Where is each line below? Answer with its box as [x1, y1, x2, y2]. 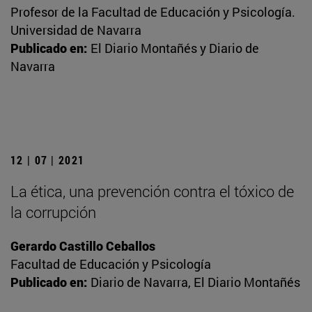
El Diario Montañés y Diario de [91, 40, 259, 57]
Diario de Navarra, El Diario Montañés [91, 274, 300, 291]
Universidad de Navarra [10, 22, 141, 39]
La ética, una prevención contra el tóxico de [10, 181, 294, 202]
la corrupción [10, 202, 96, 223]
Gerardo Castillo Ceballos [10, 237, 155, 255]
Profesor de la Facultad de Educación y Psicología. [10, 3, 295, 21]
